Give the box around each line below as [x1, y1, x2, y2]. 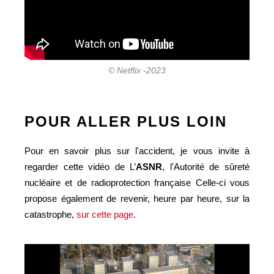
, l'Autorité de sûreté [162, 161, 250, 172]
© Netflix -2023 [108, 65, 166, 75]
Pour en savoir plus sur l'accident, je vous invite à [24, 145, 250, 156]
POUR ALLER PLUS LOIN [24, 113, 227, 130]
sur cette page [76, 209, 133, 220]
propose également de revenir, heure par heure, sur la [24, 193, 250, 204]
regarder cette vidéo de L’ [24, 161, 136, 172]
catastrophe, [24, 209, 76, 220]
